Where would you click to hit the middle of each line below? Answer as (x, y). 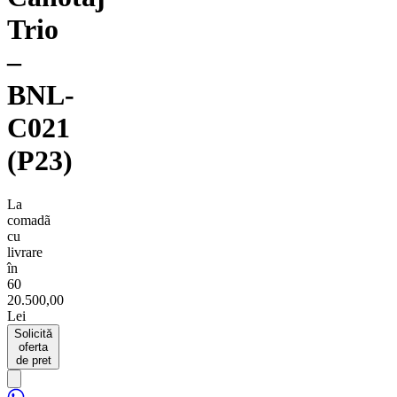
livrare (25, 252)
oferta (33, 346)
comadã (29, 220)
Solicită (33, 333)
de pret (33, 360)
